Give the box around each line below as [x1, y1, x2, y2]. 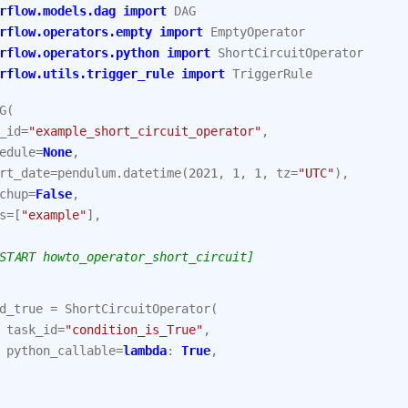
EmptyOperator [210, 23, 305, 40]
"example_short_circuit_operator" [28, 122, 261, 139]
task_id [6, 321, 57, 338]
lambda [123, 342, 167, 359]
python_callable [6, 342, 116, 359]
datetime [123, 164, 181, 181]
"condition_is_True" [65, 321, 203, 338]
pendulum [57, 164, 116, 181]
